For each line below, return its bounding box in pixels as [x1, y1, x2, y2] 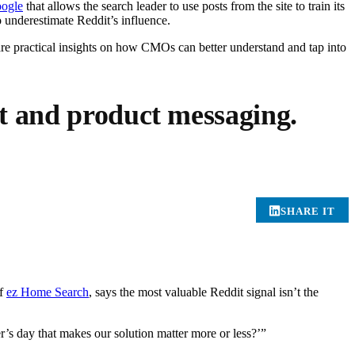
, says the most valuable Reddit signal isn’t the [89, 285, 319, 300]
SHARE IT [281, 204, 335, 217]
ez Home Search [6, 285, 89, 300]
